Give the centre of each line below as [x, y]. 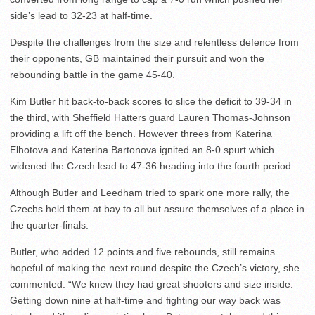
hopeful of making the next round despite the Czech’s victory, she [155, 268]
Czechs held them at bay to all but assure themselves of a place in [157, 209]
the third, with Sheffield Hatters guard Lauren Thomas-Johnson [150, 118]
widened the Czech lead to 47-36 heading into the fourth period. [152, 166]
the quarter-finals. [49, 225]
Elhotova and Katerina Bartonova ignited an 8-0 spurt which [142, 150]
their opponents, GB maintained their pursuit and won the [137, 59]
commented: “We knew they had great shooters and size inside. [152, 284]
